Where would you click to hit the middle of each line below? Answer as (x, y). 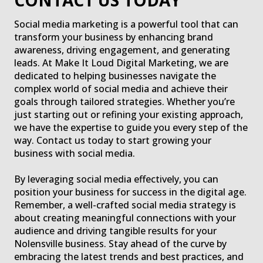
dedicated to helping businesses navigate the (115, 76)
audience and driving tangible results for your (115, 231)
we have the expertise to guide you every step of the (131, 128)
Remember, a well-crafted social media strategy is (125, 205)
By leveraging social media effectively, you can (116, 179)
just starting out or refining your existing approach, (129, 115)
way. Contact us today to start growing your (113, 141)
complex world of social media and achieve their (121, 89)
